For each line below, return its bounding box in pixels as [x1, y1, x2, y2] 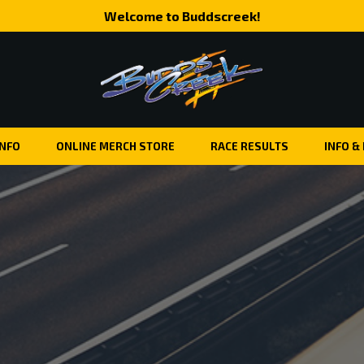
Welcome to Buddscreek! [103, 8, 261, 24]
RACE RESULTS [210, 140, 288, 154]
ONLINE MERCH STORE [55, 140, 175, 154]
